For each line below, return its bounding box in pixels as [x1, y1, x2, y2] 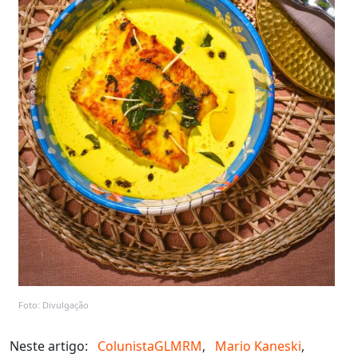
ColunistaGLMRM [97, 336, 202, 355]
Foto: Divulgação [18, 298, 89, 311]
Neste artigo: [10, 336, 88, 355]
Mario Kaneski [215, 336, 301, 355]
